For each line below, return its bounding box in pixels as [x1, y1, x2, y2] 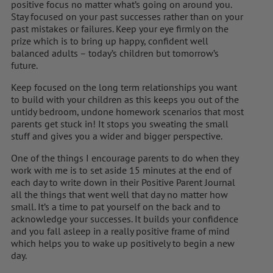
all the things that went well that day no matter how [11, 188, 228, 200]
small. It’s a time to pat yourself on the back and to [11, 200, 221, 213]
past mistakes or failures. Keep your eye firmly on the [11, 22, 229, 35]
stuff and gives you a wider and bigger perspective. [11, 129, 222, 142]
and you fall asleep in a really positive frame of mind [11, 224, 230, 237]
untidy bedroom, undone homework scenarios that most [11, 105, 244, 118]
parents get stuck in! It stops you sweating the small [11, 117, 229, 130]
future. [11, 58, 38, 71]
